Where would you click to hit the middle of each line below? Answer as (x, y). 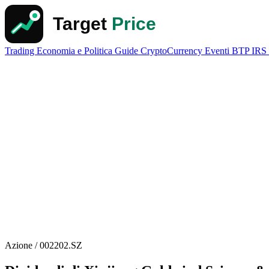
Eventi (218, 51)
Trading (21, 51)
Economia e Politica (76, 51)
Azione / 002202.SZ (44, 245)
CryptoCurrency (173, 51)
